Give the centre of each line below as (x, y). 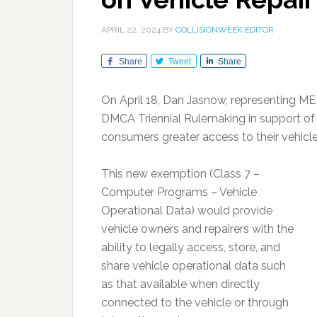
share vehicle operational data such (194, 266)
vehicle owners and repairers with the (197, 229)
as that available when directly (180, 284)
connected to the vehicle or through (195, 302)
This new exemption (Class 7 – (180, 174)
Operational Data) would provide (187, 211)
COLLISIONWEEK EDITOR (225, 30)
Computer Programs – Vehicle (179, 192)
